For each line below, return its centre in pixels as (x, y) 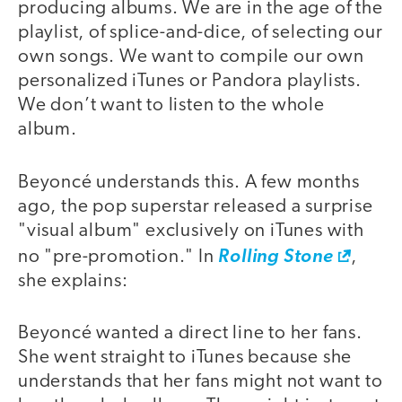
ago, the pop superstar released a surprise (196, 206)
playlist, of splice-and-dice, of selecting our (201, 33)
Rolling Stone (276, 257)
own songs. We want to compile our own (191, 57)
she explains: (73, 281)
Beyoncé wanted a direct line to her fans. (190, 334)
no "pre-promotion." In (118, 257)
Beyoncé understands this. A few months (189, 182)
